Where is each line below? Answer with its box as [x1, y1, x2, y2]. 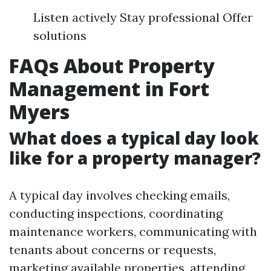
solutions [33, 28, 87, 43]
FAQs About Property [9, 53, 215, 79]
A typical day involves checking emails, [9, 188, 230, 203]
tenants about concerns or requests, [9, 242, 216, 257]
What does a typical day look [9, 126, 259, 149]
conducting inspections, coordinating [9, 206, 223, 221]
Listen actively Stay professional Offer [33, 10, 253, 25]
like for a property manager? [9, 146, 261, 169]
